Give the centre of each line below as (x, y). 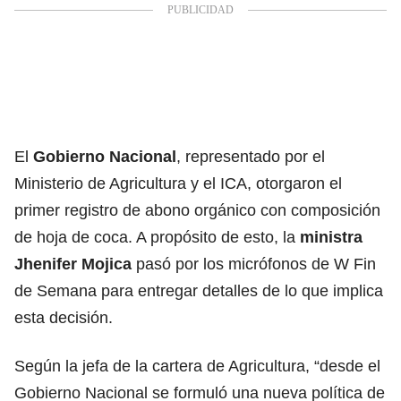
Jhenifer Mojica (73, 264)
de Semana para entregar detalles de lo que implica (199, 290)
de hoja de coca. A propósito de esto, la (157, 237)
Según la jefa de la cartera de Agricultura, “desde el (197, 366)
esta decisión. (64, 317)
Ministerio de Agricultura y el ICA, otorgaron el (178, 183)
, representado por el (251, 156)
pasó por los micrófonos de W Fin (254, 264)
